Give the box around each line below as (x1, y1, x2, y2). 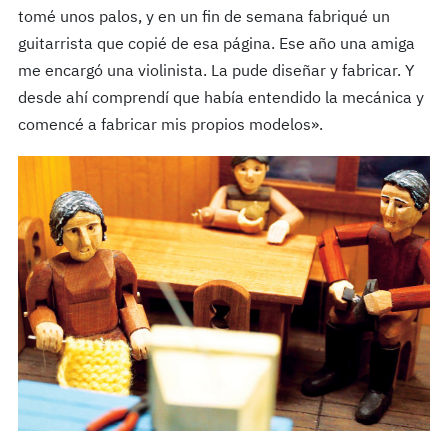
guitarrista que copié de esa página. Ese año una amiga (17, 37, 415, 54)
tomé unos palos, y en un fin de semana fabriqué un (17, 10, 390, 27)
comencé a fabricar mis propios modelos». (17, 118, 323, 135)
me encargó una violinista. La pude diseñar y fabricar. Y (17, 64, 414, 81)
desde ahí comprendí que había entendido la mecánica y (17, 91, 424, 108)
